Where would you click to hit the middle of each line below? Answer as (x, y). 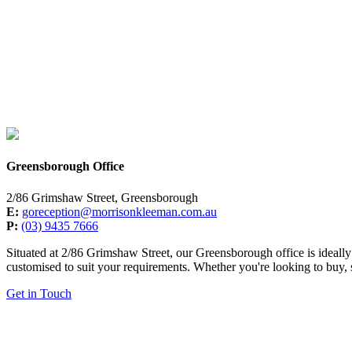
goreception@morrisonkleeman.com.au (119, 211)
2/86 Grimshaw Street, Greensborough (102, 197)
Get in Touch (39, 293)
